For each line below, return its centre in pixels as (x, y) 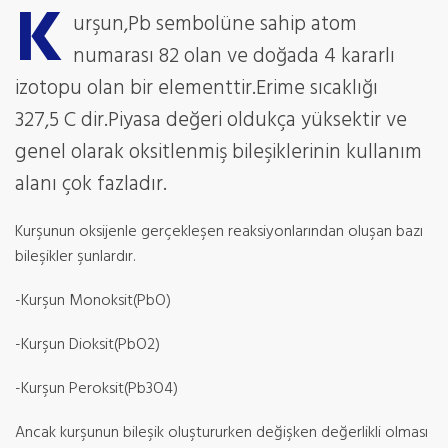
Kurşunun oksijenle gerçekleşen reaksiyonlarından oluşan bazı (219, 232)
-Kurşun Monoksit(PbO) (93, 301)
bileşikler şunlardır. (75, 257)
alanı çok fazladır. (91, 184)
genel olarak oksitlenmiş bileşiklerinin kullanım (218, 152)
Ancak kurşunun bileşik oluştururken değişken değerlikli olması (221, 433)
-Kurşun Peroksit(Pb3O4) (96, 389)
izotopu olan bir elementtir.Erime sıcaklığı (196, 88)
